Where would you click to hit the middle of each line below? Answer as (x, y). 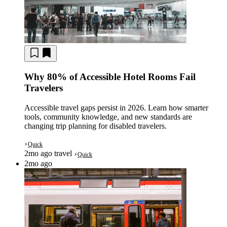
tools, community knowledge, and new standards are (108, 117)
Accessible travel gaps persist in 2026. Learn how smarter (116, 107)
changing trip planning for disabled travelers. (96, 126)
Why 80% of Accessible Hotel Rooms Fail (110, 77)
